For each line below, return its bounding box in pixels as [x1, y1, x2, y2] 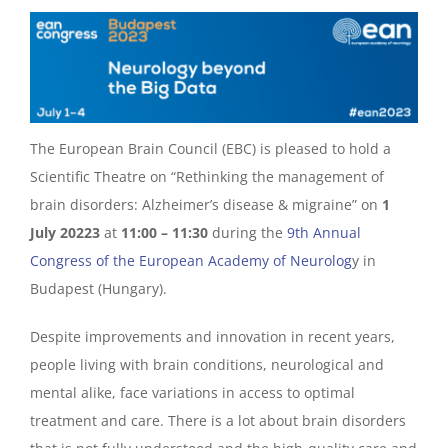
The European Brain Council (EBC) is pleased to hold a [29, 138, 391, 158]
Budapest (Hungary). [29, 278, 167, 298]
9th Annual [286, 222, 361, 242]
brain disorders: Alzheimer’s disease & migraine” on [29, 194, 382, 214]
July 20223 [29, 222, 100, 242]
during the [207, 222, 287, 242]
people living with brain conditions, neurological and [29, 354, 384, 374]
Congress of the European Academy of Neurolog [29, 250, 352, 270]
